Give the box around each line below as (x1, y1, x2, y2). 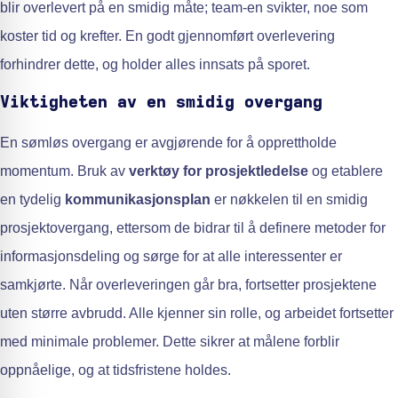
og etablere (308, 163, 383, 179)
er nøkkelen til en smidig (211, 191, 368, 207)
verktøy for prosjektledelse (129, 163, 308, 179)
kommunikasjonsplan (65, 191, 211, 207)
